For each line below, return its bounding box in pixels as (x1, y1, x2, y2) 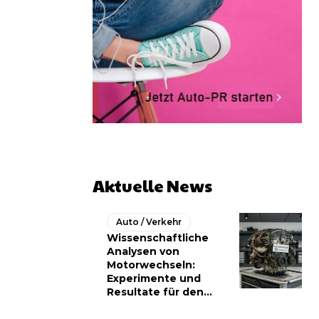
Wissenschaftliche (107, 231, 209, 245)
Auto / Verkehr (116, 216, 182, 228)
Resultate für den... (107, 286, 212, 299)
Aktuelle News (93, 173, 212, 198)
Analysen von (107, 245, 179, 258)
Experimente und (107, 272, 201, 286)
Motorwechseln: (107, 258, 195, 272)
